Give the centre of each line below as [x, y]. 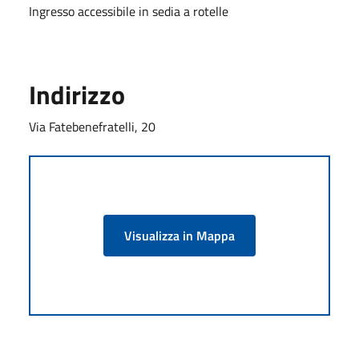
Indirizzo [77, 95]
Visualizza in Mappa [179, 236]
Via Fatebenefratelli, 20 [92, 127]
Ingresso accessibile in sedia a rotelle [129, 12]
